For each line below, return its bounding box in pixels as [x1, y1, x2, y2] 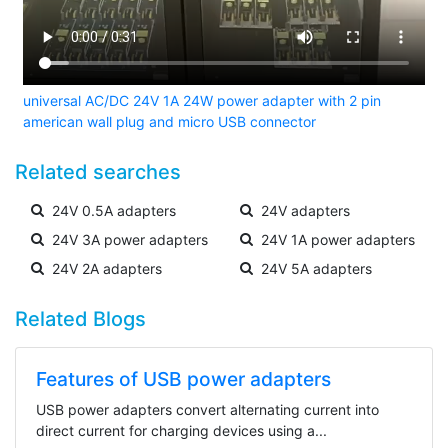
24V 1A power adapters [261, 230, 415, 248]
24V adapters [261, 201, 350, 219]
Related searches [15, 159, 181, 184]
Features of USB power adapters [36, 366, 331, 391]
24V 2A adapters [52, 259, 162, 277]
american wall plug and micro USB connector [23, 112, 316, 130]
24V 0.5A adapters [52, 201, 176, 219]
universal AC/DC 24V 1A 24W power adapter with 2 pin [23, 91, 381, 109]
